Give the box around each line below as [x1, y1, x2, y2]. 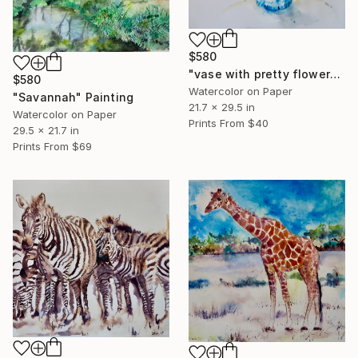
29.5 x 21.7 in [13, 123, 79, 137]
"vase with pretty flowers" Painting [329, 66, 340, 81]
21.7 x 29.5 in [189, 100, 255, 113]
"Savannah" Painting [13, 89, 134, 104]
